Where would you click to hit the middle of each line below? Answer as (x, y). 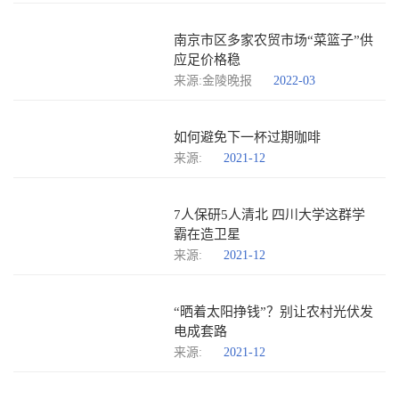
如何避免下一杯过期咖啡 (247, 137)
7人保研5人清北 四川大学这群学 (269, 215)
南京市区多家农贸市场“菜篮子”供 (273, 40)
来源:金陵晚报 (213, 81)
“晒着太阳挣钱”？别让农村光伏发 (273, 312)
